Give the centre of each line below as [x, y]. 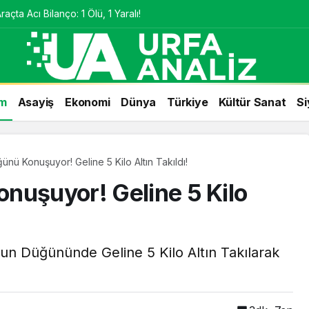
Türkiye [188, 102]
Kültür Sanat [252, 102]
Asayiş [36, 102]
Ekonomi [88, 102]
